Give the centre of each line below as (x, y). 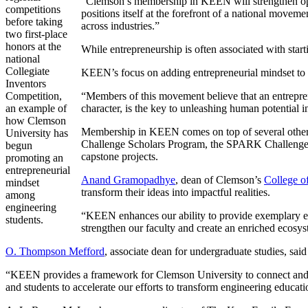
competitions (33, 9)
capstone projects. (120, 156)
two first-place (36, 34)
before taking (34, 21)
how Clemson (36, 120)
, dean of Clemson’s (220, 179)
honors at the (33, 46)
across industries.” (120, 25)
